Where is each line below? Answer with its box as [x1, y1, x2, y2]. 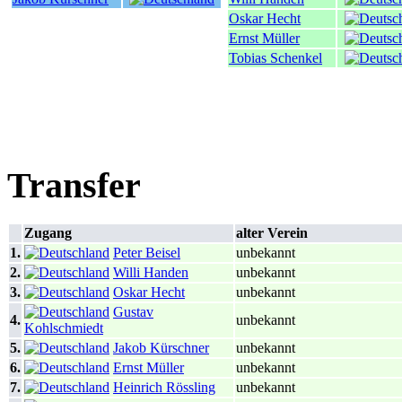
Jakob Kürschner [113, 340, 209, 356]
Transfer [7, 164, 141, 205]
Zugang [24, 225, 72, 241]
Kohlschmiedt [24, 320, 103, 336]
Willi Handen [113, 265, 188, 281]
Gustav [113, 304, 153, 320]
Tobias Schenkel [229, 49, 322, 66]
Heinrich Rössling [113, 380, 215, 396]
